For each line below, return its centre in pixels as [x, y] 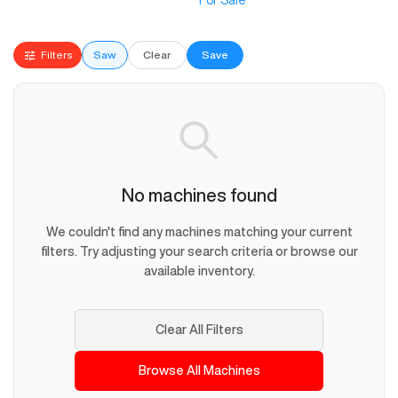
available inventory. [199, 271]
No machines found [199, 195]
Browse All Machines [199, 371]
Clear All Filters [199, 330]
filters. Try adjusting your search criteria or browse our [199, 252]
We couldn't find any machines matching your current [199, 232]
